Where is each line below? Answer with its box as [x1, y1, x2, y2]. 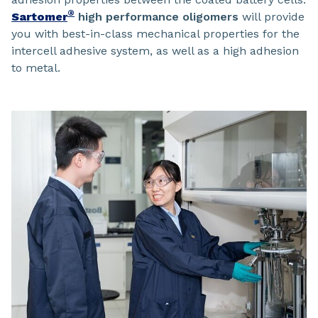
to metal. [11, 61, 60, 75]
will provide [238, 10, 305, 24]
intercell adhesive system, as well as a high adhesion [11, 44, 299, 58]
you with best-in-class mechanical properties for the [11, 27, 300, 41]
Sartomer [11, 10, 67, 24]
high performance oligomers [75, 10, 238, 24]
